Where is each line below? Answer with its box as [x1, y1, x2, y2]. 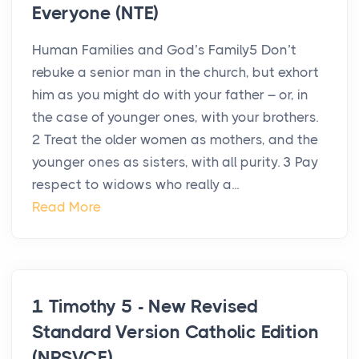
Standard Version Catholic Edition [32, 321, 319, 344]
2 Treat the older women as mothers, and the [32, 131, 318, 148]
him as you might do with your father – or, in [32, 87, 309, 103]
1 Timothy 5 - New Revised [32, 296, 259, 318]
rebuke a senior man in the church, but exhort [32, 64, 319, 81]
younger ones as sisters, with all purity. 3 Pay [32, 154, 318, 171]
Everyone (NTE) [32, 2, 159, 25]
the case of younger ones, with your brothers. [32, 109, 318, 126]
